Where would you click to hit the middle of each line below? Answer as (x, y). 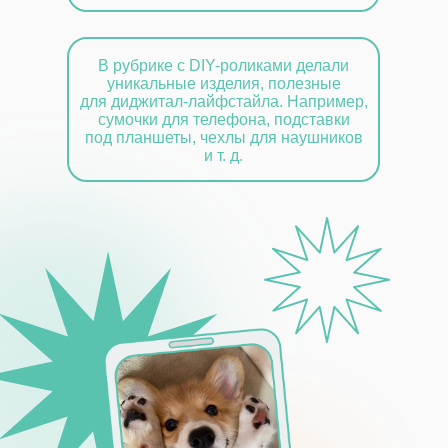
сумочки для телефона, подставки (223, 119)
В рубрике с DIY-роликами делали (223, 65)
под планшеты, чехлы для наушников (223, 137)
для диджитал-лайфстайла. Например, (223, 101)
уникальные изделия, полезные (223, 83)
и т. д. (223, 155)
